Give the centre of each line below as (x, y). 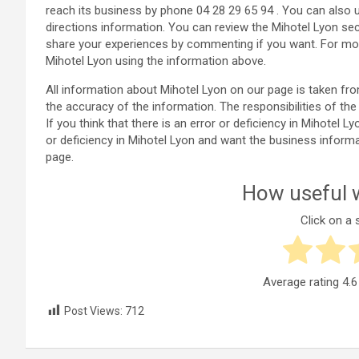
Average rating (302, 282)
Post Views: (93, 311)
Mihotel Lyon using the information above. (156, 61)
